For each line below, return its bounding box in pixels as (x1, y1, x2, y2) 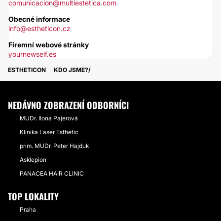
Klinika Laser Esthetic (20, 128, 78, 136)
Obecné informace (8, 15, 70, 23)
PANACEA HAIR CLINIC (20, 170, 84, 177)
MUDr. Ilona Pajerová (20, 114, 78, 122)
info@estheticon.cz (8, 24, 71, 33)
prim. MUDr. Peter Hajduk (20, 142, 89, 149)
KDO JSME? (54, 66, 88, 74)
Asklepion (20, 156, 46, 163)
